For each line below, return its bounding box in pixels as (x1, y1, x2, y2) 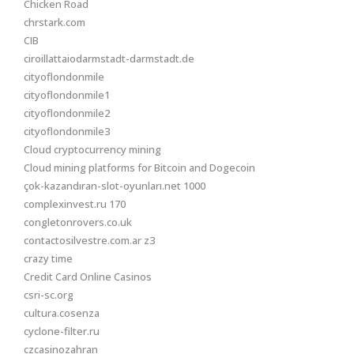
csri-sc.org (24, 288, 73, 302)
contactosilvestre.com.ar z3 (24, 233, 155, 247)
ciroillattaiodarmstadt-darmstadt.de (24, 51, 194, 66)
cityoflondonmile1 (24, 88, 110, 102)
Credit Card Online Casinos (24, 269, 152, 284)
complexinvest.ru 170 (24, 197, 126, 211)
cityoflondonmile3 (24, 124, 110, 138)
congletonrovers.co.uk (24, 215, 132, 229)
